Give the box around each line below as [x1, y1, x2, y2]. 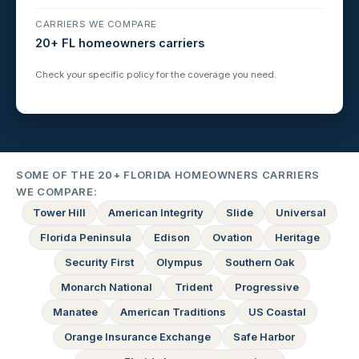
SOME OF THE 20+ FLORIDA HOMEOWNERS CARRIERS [16, 168, 320, 182]
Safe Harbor [233, 330, 295, 344]
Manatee [53, 305, 98, 319]
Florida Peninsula [39, 231, 131, 244]
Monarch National [60, 280, 152, 294]
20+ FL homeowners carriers [35, 35, 204, 50]
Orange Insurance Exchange [64, 330, 211, 344]
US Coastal [248, 305, 306, 319]
